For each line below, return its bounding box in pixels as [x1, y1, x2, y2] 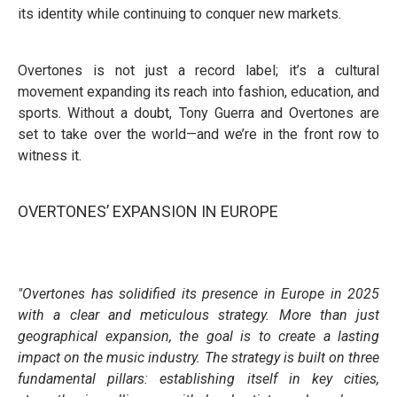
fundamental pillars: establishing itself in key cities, [18, 370, 379, 387]
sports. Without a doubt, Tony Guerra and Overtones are [18, 105, 379, 121]
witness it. [18, 147, 82, 164]
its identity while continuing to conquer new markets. [18, 5, 341, 22]
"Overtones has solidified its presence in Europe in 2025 [18, 285, 379, 302]
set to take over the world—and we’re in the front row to [18, 126, 379, 143]
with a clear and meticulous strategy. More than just [18, 307, 379, 323]
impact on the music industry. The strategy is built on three [18, 349, 379, 366]
